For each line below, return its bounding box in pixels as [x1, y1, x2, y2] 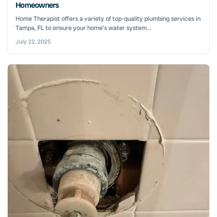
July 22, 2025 [15, 37, 51, 46]
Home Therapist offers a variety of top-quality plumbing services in [15, 14, 201, 23]
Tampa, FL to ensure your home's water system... [15, 23, 151, 32]
